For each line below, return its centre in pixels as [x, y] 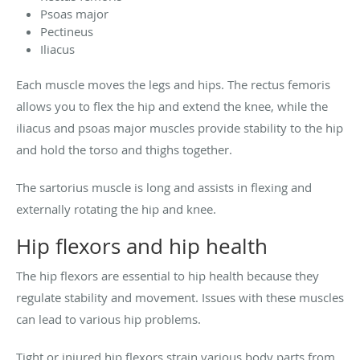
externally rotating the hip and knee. [116, 209]
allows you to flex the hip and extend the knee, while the [172, 106]
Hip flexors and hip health [142, 246]
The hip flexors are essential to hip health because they [168, 275]
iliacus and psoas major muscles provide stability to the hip [180, 127]
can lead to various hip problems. [108, 319]
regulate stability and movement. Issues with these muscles [180, 297]
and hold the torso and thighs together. [124, 149]
